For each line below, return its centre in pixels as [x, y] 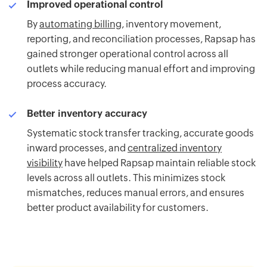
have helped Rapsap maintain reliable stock [159, 163]
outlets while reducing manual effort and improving [141, 69]
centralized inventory [175, 148]
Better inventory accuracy [87, 114]
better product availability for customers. [118, 208]
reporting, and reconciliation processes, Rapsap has [141, 39]
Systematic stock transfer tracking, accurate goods [140, 133]
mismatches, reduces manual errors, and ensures [136, 193]
